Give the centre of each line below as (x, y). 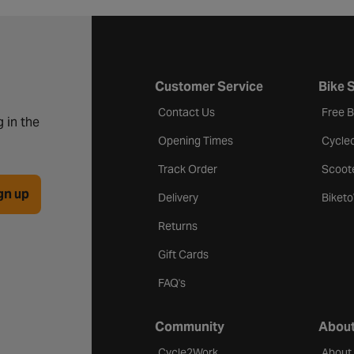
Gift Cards (184, 254)
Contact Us (187, 112)
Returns (178, 226)
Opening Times (196, 140)
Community (190, 326)
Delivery (179, 197)
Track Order (188, 169)
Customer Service (209, 86)
